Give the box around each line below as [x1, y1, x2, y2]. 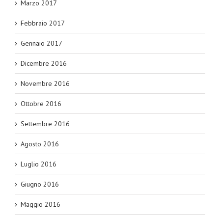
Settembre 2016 [21, 119, 70, 128]
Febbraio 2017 [21, 18, 65, 27]
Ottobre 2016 [21, 99, 61, 108]
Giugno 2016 [21, 179, 59, 189]
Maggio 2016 [21, 199, 60, 209]
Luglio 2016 [21, 159, 56, 168]
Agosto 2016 [21, 139, 59, 148]
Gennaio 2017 [21, 38, 62, 48]
